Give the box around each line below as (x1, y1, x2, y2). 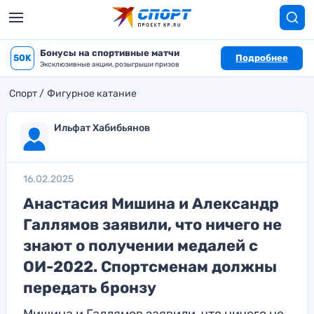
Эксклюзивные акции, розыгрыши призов (40, 60, 179, 69)
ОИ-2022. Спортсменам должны (23, 257, 277, 276)
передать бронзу (23, 278, 156, 297)
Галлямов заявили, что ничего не (23, 215, 282, 234)
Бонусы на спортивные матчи (40, 48, 179, 58)
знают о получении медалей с (23, 236, 258, 255)
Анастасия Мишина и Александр (23, 194, 279, 213)
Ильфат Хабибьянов (54, 122, 150, 134)
